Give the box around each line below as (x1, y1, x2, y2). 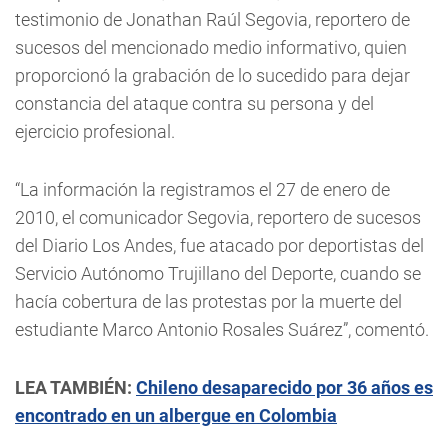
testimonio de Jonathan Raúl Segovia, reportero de (15, 9, 410, 30)
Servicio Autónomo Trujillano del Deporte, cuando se (15, 263, 421, 284)
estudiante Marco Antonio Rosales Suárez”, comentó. (15, 319, 429, 340)
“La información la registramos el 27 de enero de (15, 179, 390, 200)
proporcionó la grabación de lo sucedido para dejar (15, 65, 410, 86)
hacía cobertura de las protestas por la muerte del (15, 291, 402, 312)
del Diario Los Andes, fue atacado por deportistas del (15, 235, 424, 256)
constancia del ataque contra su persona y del (15, 93, 374, 114)
